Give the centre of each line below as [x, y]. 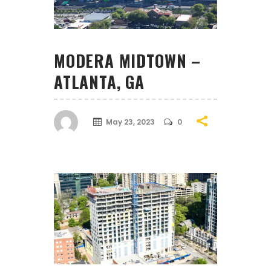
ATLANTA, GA [99, 81]
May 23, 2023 [130, 122]
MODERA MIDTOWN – [127, 60]
